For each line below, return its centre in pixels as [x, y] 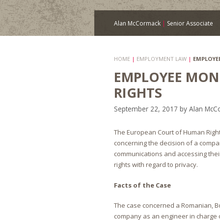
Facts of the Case [142, 185]
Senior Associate [189, 23]
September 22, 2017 [146, 109]
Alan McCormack [138, 23]
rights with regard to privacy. [156, 165]
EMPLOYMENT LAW [162, 59]
